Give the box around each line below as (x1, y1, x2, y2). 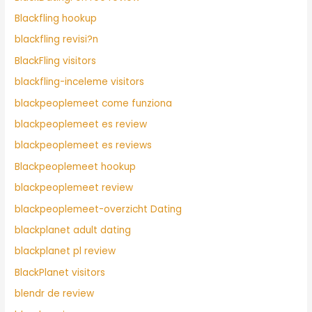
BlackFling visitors (15, 54, 97, 68)
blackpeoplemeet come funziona (15, 96, 173, 110)
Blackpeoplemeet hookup (15, 159, 136, 173)
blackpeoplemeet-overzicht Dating (15, 202, 182, 216)
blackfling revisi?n (15, 33, 99, 47)
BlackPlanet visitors (15, 265, 106, 279)
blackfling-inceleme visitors (15, 75, 145, 89)
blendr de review (15, 287, 95, 301)
